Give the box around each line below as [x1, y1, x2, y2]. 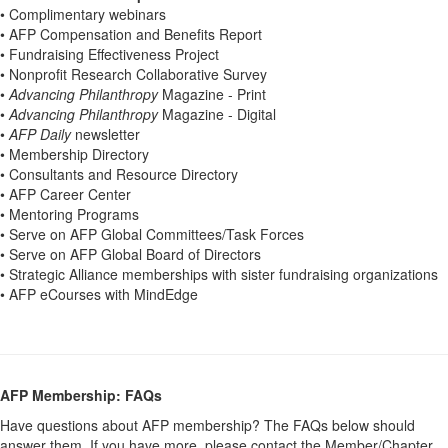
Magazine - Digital [162, 104, 276, 124]
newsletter [75, 124, 140, 144]
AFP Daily [9, 124, 71, 144]
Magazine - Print [162, 84, 266, 104]
